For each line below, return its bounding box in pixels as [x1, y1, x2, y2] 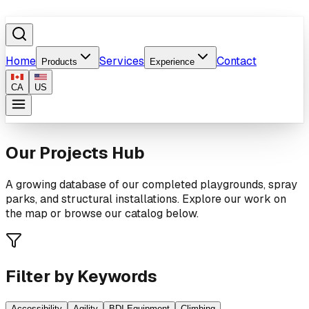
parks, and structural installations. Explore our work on [6, 191, 286, 206]
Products [41, 57, 77, 67]
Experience [150, 57, 195, 67]
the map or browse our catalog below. [6, 206, 199, 221]
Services [99, 54, 144, 68]
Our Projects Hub [6, 141, 145, 163]
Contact [217, 54, 257, 68]
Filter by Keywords [6, 265, 157, 287]
